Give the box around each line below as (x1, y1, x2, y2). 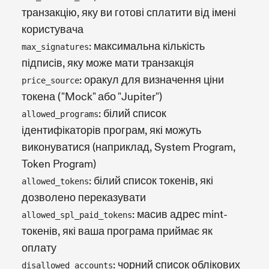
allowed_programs (22, 109, 98, 119)
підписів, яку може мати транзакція (22, 56, 194, 70)
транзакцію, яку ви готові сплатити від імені (22, 5, 236, 20)
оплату (22, 241, 56, 255)
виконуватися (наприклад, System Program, (22, 140, 235, 154)
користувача (22, 22, 83, 37)
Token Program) (22, 157, 96, 171)
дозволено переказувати (22, 190, 146, 205)
